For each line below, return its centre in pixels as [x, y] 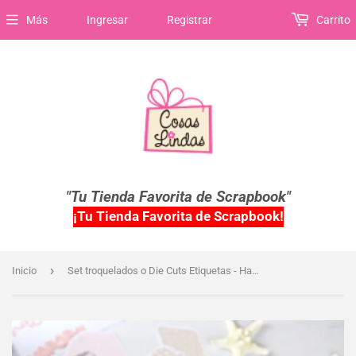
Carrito [332, 20]
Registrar [189, 20]
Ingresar [107, 20]
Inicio [24, 271]
